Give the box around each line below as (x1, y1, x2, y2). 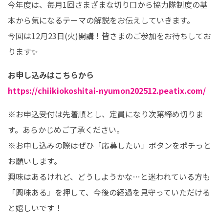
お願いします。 (8, 155, 64, 167)
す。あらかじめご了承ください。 (8, 124, 124, 135)
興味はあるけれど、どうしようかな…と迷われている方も (8, 171, 210, 182)
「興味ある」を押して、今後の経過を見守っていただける (8, 186, 210, 198)
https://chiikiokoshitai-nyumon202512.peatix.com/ (8, 85, 206, 96)
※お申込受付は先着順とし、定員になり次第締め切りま (8, 108, 203, 120)
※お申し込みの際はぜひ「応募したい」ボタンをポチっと (8, 139, 211, 151)
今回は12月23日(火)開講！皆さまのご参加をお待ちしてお (8, 30, 211, 42)
